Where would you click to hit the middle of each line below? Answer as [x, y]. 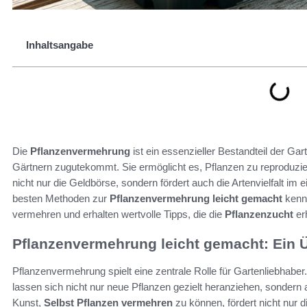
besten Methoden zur [61, 198]
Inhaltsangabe [60, 45]
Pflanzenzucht [259, 214]
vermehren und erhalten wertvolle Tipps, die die [119, 214]
